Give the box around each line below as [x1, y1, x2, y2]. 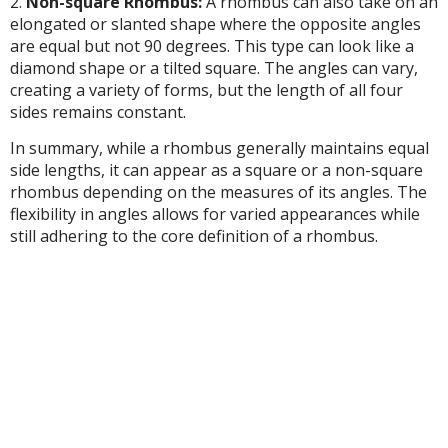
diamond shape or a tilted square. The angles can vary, [10, 56, 418, 79]
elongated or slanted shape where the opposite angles [10, 12, 421, 35]
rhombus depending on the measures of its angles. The [10, 181, 427, 204]
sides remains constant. [10, 100, 186, 123]
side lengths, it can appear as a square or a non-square [10, 159, 423, 182]
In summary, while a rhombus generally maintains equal [10, 137, 429, 160]
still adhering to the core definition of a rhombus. [10, 225, 378, 248]
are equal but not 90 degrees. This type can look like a [10, 34, 414, 57]
